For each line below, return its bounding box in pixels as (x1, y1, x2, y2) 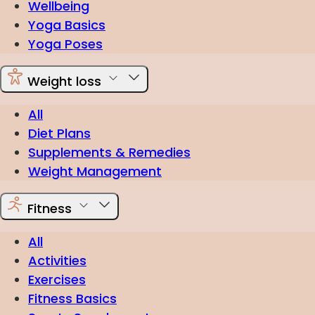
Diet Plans (28, 124, 91, 142)
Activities (28, 252, 86, 269)
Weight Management (28, 162, 162, 180)
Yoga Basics (28, 16, 105, 34)
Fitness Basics (28, 290, 117, 307)
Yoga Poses (28, 35, 103, 53)
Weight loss (27, 72, 101, 90)
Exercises (28, 271, 86, 288)
